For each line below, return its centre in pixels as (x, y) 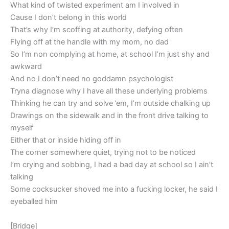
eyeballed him (34, 202)
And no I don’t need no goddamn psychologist (92, 79)
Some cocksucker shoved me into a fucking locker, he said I (114, 189)
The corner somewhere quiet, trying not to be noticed (103, 153)
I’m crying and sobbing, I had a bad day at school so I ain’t (112, 165)
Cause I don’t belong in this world (68, 18)
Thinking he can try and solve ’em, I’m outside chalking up (110, 104)
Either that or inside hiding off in (66, 140)
